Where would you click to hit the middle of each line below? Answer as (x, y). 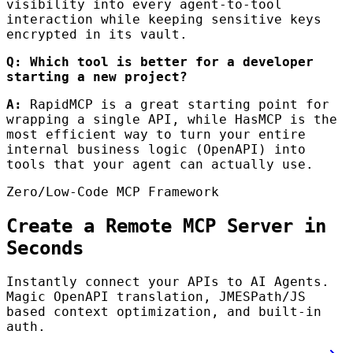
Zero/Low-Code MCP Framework (113, 191)
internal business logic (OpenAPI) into (156, 149)
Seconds (45, 248)
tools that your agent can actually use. (160, 164)
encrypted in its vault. (97, 34)
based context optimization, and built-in (164, 312)
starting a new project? (97, 76)
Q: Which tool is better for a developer (160, 61)
